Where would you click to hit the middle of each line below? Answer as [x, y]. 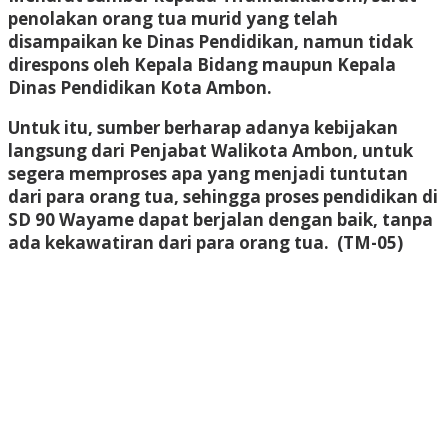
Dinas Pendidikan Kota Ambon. [140, 87]
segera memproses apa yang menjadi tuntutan [208, 173]
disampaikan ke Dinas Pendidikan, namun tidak [210, 41]
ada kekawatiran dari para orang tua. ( [175, 242]
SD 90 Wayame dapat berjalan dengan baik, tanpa [220, 219]
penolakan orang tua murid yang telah [173, 18]
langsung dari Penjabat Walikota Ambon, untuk [210, 150]
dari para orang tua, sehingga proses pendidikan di [223, 196]
